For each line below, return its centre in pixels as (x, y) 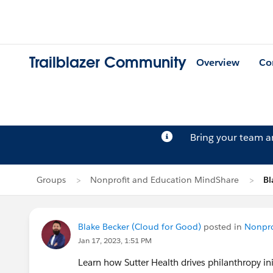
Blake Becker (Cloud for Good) (140, 227)
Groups (51, 180)
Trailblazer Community (108, 63)
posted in (223, 227)
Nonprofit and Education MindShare (165, 180)
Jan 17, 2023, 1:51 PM (115, 240)
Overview (218, 63)
